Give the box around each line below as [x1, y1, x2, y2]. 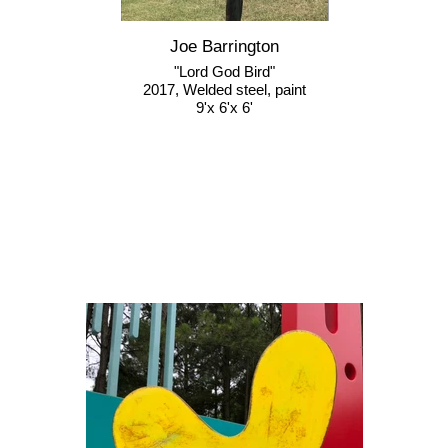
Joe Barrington [170, 37, 279, 56]
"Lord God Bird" [174, 63, 275, 80]
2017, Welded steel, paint [143, 81, 306, 98]
